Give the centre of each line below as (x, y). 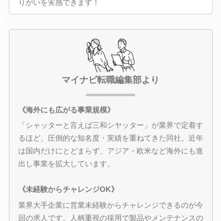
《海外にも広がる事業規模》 (66, 110)
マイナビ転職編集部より (110, 80)
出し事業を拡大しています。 (66, 164)
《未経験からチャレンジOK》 (68, 189)
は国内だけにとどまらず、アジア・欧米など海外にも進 (110, 151)
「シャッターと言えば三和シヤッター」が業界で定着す (110, 125)
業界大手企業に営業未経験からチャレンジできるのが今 (110, 205)
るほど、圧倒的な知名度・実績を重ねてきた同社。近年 (110, 138)
